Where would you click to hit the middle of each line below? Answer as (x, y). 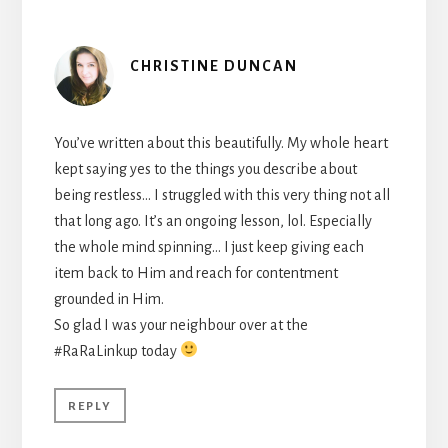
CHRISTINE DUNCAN (213, 65)
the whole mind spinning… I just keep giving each (208, 246)
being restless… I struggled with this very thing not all (221, 194)
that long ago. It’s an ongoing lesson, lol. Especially (212, 220)
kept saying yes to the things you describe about (205, 168)
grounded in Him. (108, 298)
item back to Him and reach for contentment (195, 272)
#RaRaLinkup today (116, 350)
